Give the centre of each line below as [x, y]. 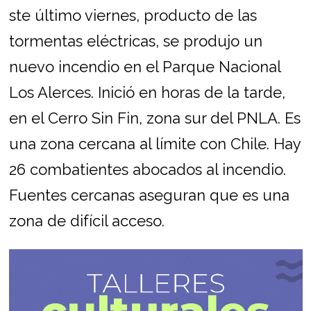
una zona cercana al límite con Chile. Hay [154, 144]
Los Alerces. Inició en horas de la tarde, [147, 93]
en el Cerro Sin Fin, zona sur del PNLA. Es [154, 118]
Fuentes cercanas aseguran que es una [149, 195]
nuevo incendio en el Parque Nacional [144, 67]
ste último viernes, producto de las [133, 16]
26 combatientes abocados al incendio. [147, 170]
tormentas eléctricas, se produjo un [135, 41]
